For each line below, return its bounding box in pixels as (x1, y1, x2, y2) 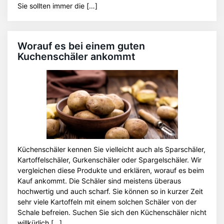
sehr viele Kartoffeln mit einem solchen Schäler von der (17, 197, 196, 206)
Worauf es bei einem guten (17, 40, 145, 52)
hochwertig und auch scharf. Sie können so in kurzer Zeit (17, 187, 203, 195)
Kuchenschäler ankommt (17, 50, 135, 62)
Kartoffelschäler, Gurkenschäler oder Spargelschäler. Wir (17, 155, 201, 164)
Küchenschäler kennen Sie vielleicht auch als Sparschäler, (17, 145, 205, 153)
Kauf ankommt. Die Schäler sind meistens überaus (17, 176, 181, 185)
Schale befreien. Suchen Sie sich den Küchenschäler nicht (17, 208, 206, 216)
